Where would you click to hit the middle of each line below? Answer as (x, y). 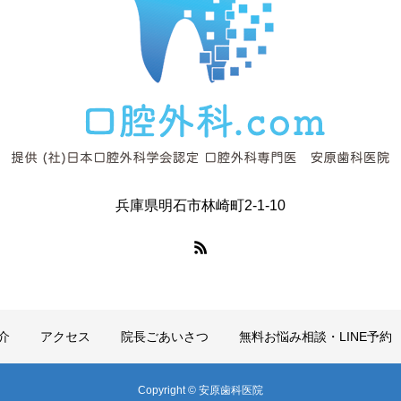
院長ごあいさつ (164, 337)
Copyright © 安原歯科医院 (200, 390)
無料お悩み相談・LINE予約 (315, 337)
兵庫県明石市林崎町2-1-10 (200, 205)
